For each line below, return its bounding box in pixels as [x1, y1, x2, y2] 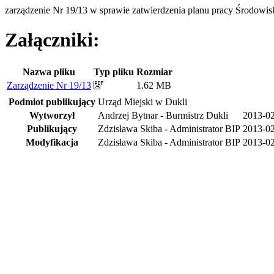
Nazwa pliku [23, 66, 75, 77]
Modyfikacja [26, 136, 78, 147]
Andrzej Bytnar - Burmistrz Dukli [98, 109, 228, 120]
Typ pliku [94, 66, 134, 77]
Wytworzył [29, 109, 75, 120]
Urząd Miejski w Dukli [98, 96, 187, 107]
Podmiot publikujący [9, 96, 95, 107]
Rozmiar [136, 66, 172, 77]
